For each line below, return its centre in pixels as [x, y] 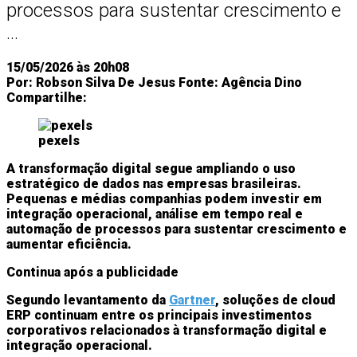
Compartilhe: [47, 97]
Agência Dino [262, 82]
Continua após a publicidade [92, 272]
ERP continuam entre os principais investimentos [159, 315]
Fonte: [200, 82]
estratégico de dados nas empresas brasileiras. [154, 183]
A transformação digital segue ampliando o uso [151, 168]
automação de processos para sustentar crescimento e [177, 229]
